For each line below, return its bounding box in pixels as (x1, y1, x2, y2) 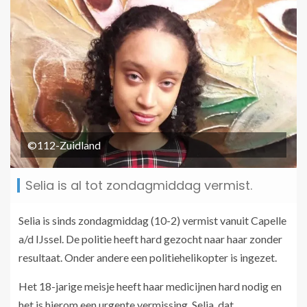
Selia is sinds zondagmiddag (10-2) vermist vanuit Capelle (19, 214, 286, 228)
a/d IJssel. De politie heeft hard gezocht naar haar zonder (19, 232, 282, 246)
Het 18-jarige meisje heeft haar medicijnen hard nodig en (19, 280, 282, 293)
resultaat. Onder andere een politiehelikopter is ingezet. (19, 251, 277, 265)
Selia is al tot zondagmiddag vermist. (25, 177, 252, 195)
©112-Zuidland (27, 138, 101, 152)
